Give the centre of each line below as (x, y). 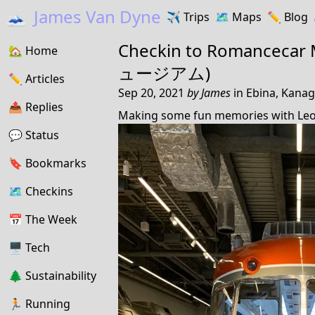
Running (48, 304)
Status (42, 135)
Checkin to (162, 50)
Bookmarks (56, 163)
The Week (51, 219)
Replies (44, 107)
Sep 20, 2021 (153, 93)
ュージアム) (164, 73)
